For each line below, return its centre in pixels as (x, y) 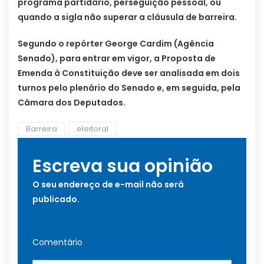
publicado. (56, 199)
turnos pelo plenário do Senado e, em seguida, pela (129, 88)
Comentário (57, 242)
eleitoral (93, 129)
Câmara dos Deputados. (72, 103)
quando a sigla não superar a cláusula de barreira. (127, 17)
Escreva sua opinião (123, 166)
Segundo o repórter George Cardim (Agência (116, 44)
